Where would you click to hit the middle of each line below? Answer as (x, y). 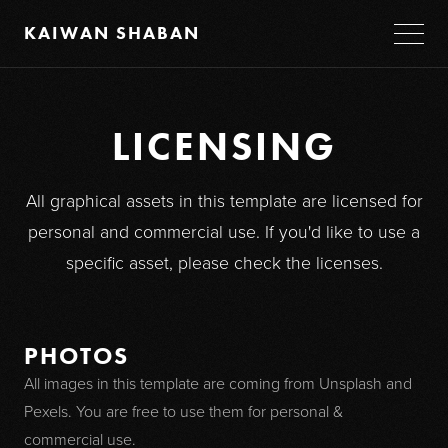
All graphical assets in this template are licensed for (224, 201)
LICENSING (224, 147)
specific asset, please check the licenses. (224, 263)
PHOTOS (76, 356)
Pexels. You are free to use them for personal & (183, 412)
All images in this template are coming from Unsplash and (217, 384)
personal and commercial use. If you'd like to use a (224, 232)
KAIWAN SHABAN (111, 32)
